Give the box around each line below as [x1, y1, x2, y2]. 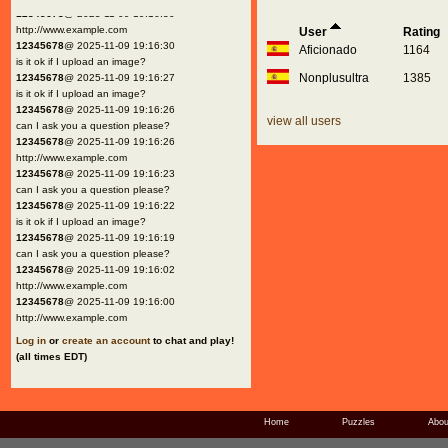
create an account [62, 335, 150, 346]
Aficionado [299, 43, 357, 57]
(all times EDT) [16, 351, 87, 362]
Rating [403, 25, 440, 39]
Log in [16, 335, 46, 346]
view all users [267, 114, 341, 128]
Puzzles [341, 417, 375, 427]
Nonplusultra [299, 71, 369, 85]
